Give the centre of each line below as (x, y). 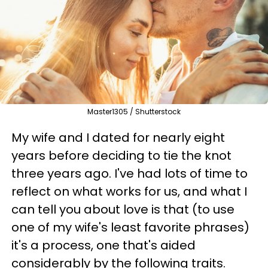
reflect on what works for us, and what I (129, 191)
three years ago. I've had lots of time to (130, 173)
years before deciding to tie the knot (121, 155)
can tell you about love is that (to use (123, 209)
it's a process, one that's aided (103, 245)
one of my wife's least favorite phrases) (130, 227)
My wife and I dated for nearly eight (118, 137)
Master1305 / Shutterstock (134, 111)
